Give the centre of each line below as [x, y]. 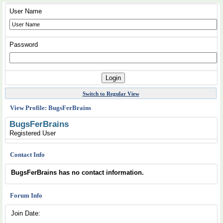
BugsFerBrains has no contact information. [77, 172]
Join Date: [26, 213]
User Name [26, 11]
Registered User [33, 133]
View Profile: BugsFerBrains [51, 108]
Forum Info [26, 195]
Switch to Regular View [111, 94]
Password [24, 45]
